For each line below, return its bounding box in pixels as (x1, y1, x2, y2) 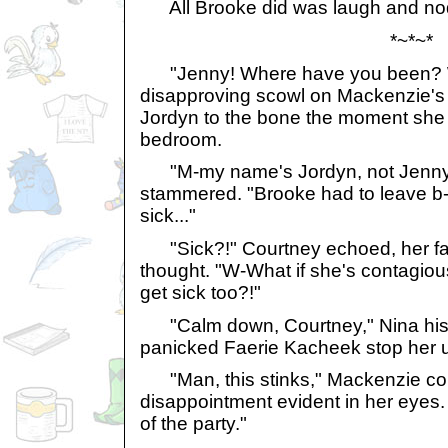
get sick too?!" (140, 281, 261, 303)
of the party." (140, 413, 247, 435)
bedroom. (140, 128, 222, 150)
